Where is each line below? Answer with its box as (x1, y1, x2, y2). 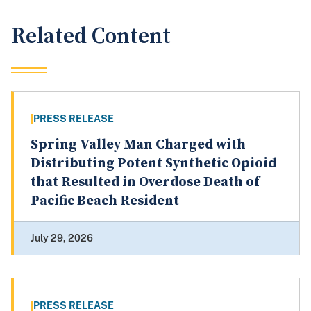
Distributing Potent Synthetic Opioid (31, 155, 276, 173)
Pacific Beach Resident (31, 192, 179, 210)
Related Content (11, 23, 171, 51)
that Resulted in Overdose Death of (31, 174, 260, 192)
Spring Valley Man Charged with (31, 136, 246, 154)
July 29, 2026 (31, 233, 93, 244)
